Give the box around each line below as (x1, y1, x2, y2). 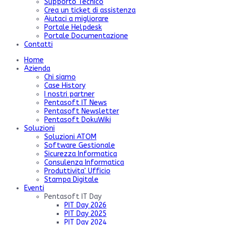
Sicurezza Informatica (44, 149, 117, 158)
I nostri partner (44, 89, 94, 98)
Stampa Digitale (44, 175, 98, 184)
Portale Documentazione (44, 31, 128, 40)
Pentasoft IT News (44, 98, 107, 107)
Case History (44, 81, 85, 90)
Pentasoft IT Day (44, 192, 101, 201)
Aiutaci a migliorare (44, 14, 108, 23)
